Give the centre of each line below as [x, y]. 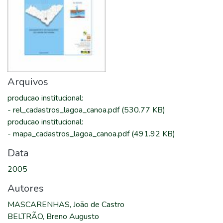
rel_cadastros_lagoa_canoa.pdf [67, 110]
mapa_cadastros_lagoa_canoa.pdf [72, 134]
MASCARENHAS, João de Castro [66, 205]
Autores [26, 188]
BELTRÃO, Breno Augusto [53, 217]
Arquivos [28, 82]
